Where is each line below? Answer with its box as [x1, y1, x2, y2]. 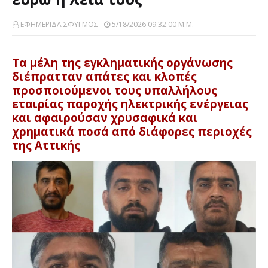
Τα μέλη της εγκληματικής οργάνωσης [12, 55, 233, 70]
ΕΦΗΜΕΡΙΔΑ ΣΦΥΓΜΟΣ [20, 19, 98, 29]
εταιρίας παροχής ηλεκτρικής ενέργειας [12, 96, 248, 111]
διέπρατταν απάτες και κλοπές [12, 69, 197, 84]
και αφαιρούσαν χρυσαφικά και [12, 110, 198, 125]
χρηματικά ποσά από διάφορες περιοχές [12, 124, 252, 139]
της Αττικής [12, 138, 80, 153]
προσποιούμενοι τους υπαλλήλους [12, 83, 217, 98]
